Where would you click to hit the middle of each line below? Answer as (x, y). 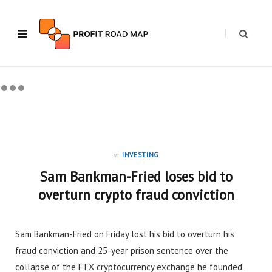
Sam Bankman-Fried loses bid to (136, 176)
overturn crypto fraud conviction (136, 195)
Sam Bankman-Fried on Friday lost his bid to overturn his (125, 234)
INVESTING (141, 155)
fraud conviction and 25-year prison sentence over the (122, 250)
